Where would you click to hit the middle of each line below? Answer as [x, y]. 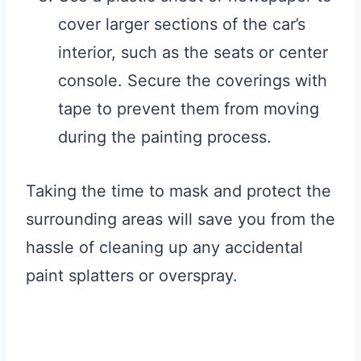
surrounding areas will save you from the [180, 220]
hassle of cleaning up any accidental [164, 248]
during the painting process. [165, 137]
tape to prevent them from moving [189, 109]
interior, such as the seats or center [193, 53]
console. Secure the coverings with [193, 81]
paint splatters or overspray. [132, 276]
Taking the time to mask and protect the [178, 191]
